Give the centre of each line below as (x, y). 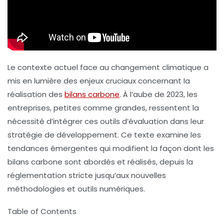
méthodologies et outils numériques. (76, 189)
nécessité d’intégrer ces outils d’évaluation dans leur (106, 121)
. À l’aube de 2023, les (158, 94)
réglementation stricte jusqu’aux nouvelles (87, 175)
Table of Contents (42, 211)
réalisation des (36, 94)
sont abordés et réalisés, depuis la (128, 162)
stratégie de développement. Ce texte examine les (104, 135)
